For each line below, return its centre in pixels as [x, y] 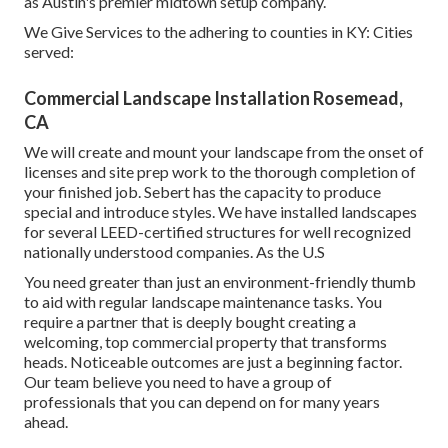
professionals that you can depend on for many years [202, 402]
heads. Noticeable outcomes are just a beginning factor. [213, 362]
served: [49, 52]
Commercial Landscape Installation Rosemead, [213, 98]
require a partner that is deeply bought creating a [190, 322]
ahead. [46, 422]
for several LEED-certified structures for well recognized [217, 232]
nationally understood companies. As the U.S [174, 252]
